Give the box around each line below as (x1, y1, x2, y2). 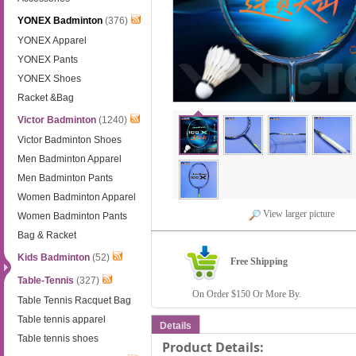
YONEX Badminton (17, 15, 103, 26)
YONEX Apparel (17, 35, 87, 46)
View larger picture (261, 208, 335, 219)
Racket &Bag (17, 92, 75, 103)
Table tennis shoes (17, 333, 99, 344)
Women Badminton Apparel (17, 192, 137, 203)
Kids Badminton (17, 252, 91, 263)
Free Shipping (230, 256, 288, 267)
